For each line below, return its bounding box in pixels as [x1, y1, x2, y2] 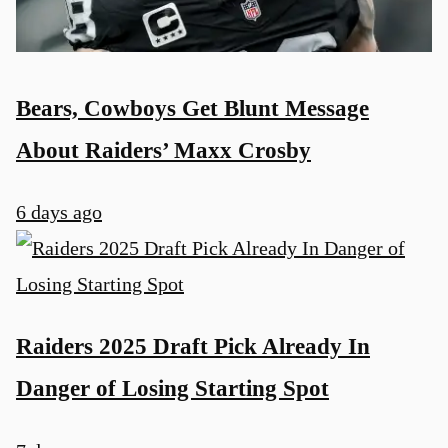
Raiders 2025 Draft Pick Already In [16, 333, 370, 360]
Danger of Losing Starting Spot [16, 375, 329, 402]
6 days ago [16, 201, 102, 224]
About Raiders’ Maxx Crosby [16, 136, 311, 163]
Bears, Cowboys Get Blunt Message [16, 94, 369, 121]
